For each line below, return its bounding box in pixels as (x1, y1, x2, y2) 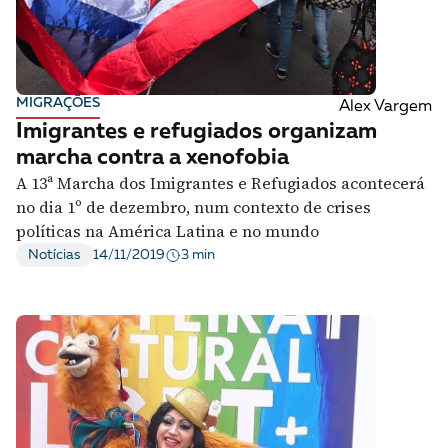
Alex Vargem (338, 99, 432, 116)
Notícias (28, 248, 81, 263)
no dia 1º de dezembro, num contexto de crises (16, 196, 371, 219)
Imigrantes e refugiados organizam (16, 121, 377, 144)
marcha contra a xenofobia (16, 147, 289, 170)
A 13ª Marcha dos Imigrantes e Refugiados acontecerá (16, 172, 425, 195)
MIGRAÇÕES (16, 96, 100, 111)
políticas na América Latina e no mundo (16, 220, 319, 243)
